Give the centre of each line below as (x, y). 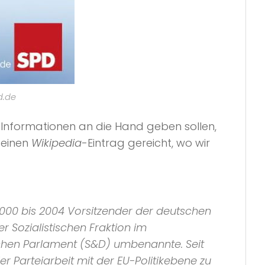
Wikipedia (56, 143)
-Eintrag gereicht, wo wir (146, 143)
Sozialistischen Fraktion (71, 228)
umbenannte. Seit (157, 244)
